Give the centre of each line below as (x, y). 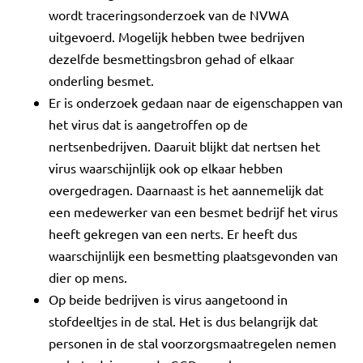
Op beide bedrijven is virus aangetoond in (168, 299)
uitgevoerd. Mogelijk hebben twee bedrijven (177, 36)
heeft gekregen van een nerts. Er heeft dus (173, 233)
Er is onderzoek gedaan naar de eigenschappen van (196, 102)
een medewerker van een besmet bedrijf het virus (193, 211)
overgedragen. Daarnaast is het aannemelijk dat (186, 190)
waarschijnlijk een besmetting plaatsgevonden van (193, 255)
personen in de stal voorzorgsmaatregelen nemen (192, 343)
